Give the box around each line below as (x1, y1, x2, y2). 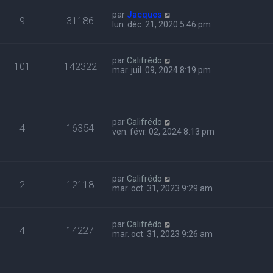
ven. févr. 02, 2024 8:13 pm (112, 127, 215, 137)
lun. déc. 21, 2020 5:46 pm (112, 19, 211, 29)
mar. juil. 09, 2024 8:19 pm (112, 65, 211, 75)
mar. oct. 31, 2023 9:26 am (112, 229, 213, 239)
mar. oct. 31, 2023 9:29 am (112, 183, 213, 194)
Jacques (127, 10, 163, 19)
